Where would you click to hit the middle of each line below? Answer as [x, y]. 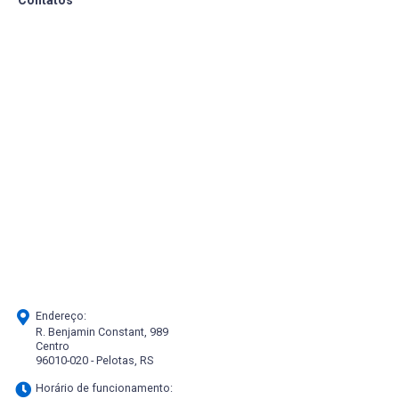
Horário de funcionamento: [103, 388]
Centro [53, 346]
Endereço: [60, 316]
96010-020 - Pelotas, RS [94, 360]
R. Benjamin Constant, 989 [102, 331]
